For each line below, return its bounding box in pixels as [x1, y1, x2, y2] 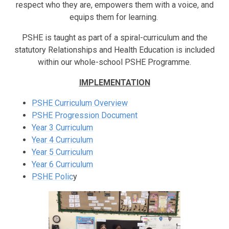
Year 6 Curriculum [32, 159, 94, 170]
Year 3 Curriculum [32, 123, 94, 133]
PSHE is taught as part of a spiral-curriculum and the [21, 33, 208, 43]
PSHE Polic [32, 172, 74, 182]
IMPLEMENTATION [79, 78, 150, 88]
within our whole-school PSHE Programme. [38, 57, 191, 67]
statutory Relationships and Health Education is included [14, 45, 215, 55]
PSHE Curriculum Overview [32, 98, 128, 108]
